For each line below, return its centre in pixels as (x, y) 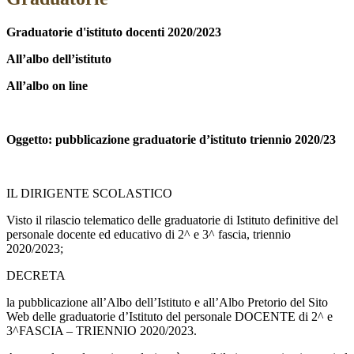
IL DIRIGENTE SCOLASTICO (89, 194)
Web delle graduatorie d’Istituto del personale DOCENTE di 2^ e (169, 317)
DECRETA (36, 276)
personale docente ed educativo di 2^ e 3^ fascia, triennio (149, 235)
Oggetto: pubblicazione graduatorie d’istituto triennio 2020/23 (171, 140)
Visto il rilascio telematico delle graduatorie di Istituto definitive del (172, 220)
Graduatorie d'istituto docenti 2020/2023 (114, 32)
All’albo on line (47, 86)
